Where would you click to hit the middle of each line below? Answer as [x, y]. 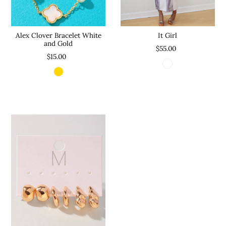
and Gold [59, 44]
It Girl [168, 36]
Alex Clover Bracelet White [58, 36]
